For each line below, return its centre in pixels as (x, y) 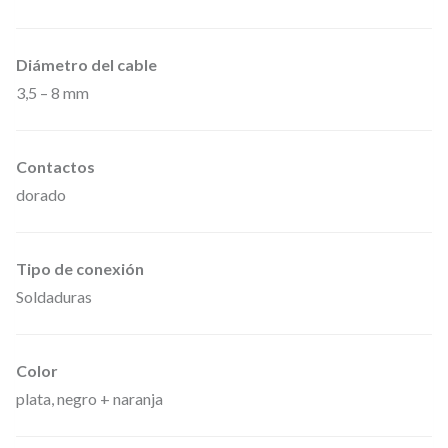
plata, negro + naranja (89, 399)
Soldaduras (54, 297)
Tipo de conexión (80, 269)
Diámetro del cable (86, 65)
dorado (41, 195)
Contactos (55, 167)
